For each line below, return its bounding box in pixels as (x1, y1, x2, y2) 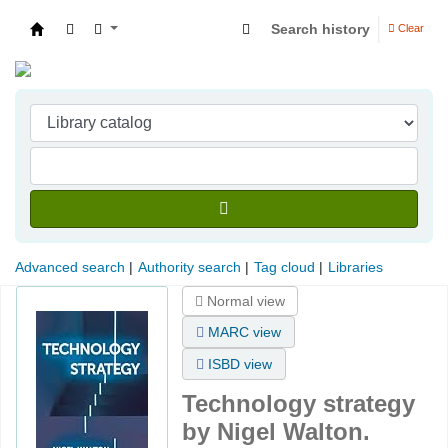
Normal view (203, 293, 285, 310)
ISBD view (204, 356, 272, 373)
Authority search (138, 259, 241, 276)
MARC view (204, 324, 281, 341)
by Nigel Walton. (182, 418, 370, 446)
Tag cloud (254, 259, 315, 276)
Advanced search (15, 259, 125, 276)
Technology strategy (182, 390, 415, 418)
